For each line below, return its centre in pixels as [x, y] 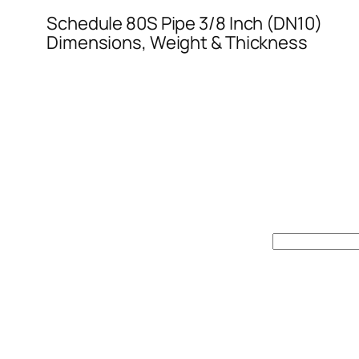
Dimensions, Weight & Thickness [177, 42]
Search [34, 244]
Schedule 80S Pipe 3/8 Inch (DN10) [184, 23]
